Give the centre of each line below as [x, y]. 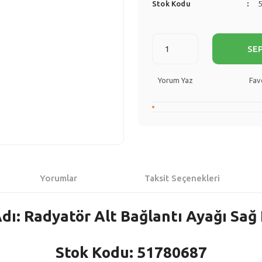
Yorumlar [58, 178]
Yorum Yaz [175, 80]
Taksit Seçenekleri [182, 178]
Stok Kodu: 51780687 [131, 252]
